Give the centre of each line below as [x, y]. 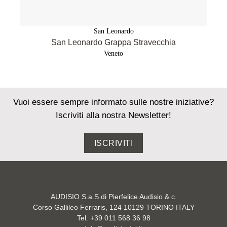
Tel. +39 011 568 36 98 [113, 218]
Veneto [113, 53]
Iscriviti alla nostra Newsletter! [113, 116]
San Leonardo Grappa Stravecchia [113, 42]
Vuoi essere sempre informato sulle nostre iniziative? [113, 102]
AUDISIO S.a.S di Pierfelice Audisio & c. [113, 197]
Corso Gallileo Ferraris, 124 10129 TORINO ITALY [113, 207]
